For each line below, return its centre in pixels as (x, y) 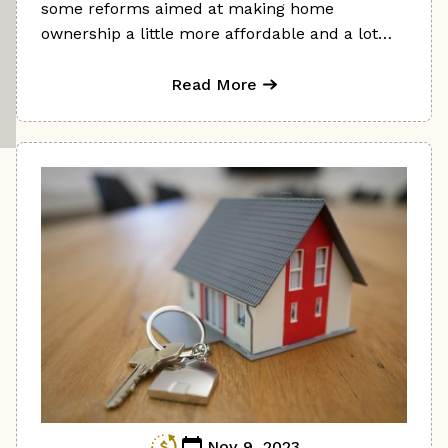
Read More (213, 84)
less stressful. (94, 58)
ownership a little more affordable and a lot (209, 33)
